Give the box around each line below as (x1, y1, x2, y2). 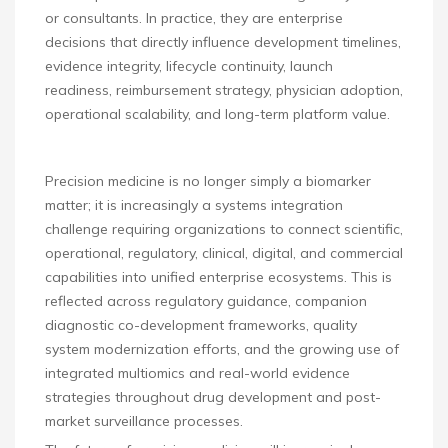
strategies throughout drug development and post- (45, 388, 381, 407)
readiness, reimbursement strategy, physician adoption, (45, 81, 403, 100)
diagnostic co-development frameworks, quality (45, 316, 357, 335)
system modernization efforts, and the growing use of (45, 340, 399, 359)
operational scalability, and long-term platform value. (45, 105, 390, 124)
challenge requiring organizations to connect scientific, (45, 220, 403, 239)
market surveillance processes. (45, 412, 243, 431)
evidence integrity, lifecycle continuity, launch (45, 57, 333, 76)
